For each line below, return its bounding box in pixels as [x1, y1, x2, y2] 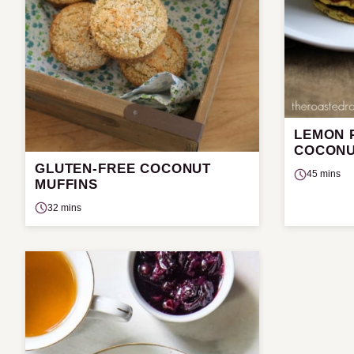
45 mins [307, 168, 341, 180]
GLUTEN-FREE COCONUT [35, 160, 212, 176]
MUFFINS [35, 176, 98, 192]
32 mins [47, 201, 81, 213]
